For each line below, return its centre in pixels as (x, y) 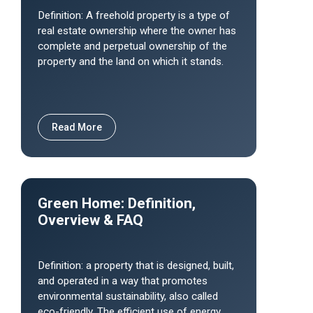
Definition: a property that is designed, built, (136, 265)
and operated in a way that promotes (123, 281)
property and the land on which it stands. (131, 61)
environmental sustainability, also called (128, 296)
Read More (77, 127)
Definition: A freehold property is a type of (134, 15)
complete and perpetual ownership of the (132, 46)
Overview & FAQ (90, 220)
